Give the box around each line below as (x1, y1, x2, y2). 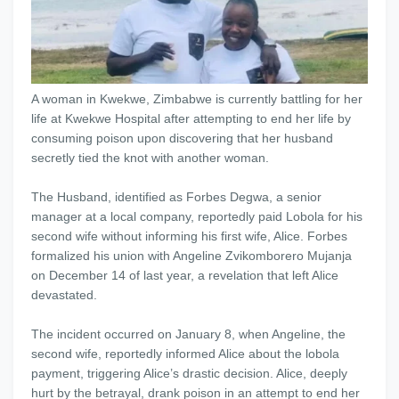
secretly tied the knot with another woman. (31, 151, 269, 166)
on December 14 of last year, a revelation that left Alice (31, 268, 338, 283)
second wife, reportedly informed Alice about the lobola (31, 346, 339, 362)
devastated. (31, 288, 97, 303)
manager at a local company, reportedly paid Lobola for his (31, 209, 362, 224)
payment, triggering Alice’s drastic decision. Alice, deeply (31, 366, 347, 381)
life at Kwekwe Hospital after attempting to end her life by (31, 111, 351, 126)
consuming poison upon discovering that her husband (31, 131, 333, 146)
